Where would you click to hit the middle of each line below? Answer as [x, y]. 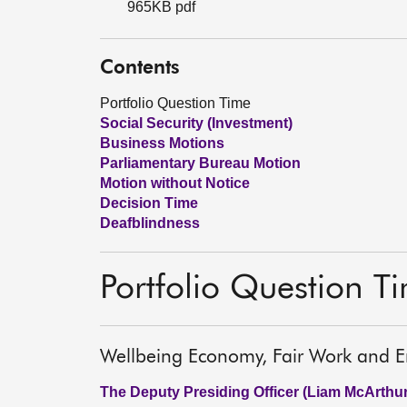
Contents [140, 69]
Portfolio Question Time [175, 103]
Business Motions [162, 143]
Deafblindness [150, 223]
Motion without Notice [175, 183]
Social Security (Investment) [196, 123]
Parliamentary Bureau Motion [200, 163]
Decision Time [149, 203]
